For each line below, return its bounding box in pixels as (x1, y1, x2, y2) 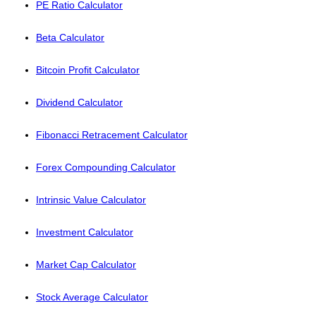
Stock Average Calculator (36, 291, 148, 303)
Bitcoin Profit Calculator (36, 64, 140, 75)
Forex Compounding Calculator (36, 162, 176, 173)
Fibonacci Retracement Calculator (36, 129, 188, 140)
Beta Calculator (36, 32, 104, 43)
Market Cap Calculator (36, 259, 136, 270)
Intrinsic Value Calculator (36, 194, 146, 205)
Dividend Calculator (36, 97, 123, 108)
